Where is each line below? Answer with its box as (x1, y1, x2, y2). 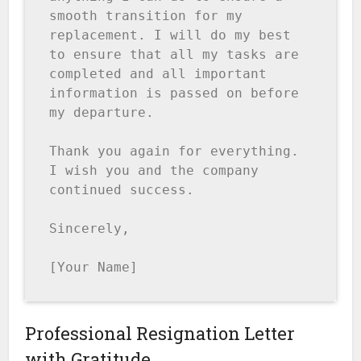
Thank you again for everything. (49, 143, 300, 160)
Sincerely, (49, 221, 131, 237)
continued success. (49, 182, 195, 198)
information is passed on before (49, 85, 300, 102)
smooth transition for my (49, 8, 243, 24)
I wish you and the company (49, 163, 259, 179)
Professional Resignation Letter (25, 322, 296, 346)
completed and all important (49, 66, 268, 82)
